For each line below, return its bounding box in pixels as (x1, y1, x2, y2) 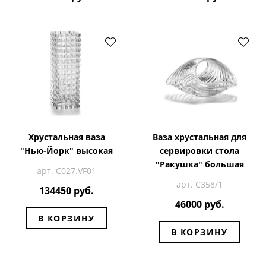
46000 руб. (175, 198, 224, 211)
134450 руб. (39, 184, 94, 198)
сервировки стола (160, 144, 239, 156)
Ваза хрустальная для (153, 131, 246, 142)
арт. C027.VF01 (37, 164, 96, 176)
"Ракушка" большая (155, 158, 244, 170)
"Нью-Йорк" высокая (20, 144, 113, 156)
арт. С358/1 (176, 178, 223, 190)
